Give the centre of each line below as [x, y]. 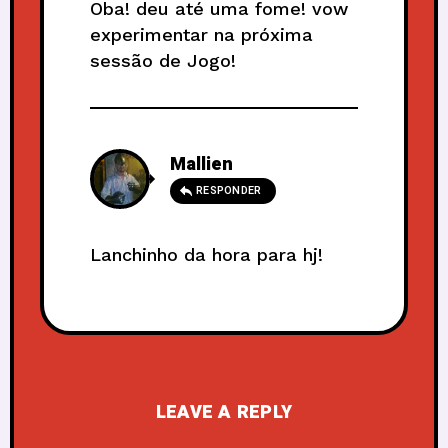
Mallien [201, 164]
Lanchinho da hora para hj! [206, 254]
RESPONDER [229, 190]
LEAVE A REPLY [224, 412]
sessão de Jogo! [163, 60]
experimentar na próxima [201, 34]
